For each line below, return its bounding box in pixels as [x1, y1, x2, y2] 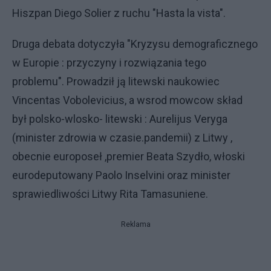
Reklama [120, 220, 151, 229]
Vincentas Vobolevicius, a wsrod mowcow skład [12, 94, 243, 106]
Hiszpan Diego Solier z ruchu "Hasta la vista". [12, 7, 226, 19]
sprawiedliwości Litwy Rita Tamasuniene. [12, 188, 208, 200]
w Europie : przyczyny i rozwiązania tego [12, 56, 206, 69]
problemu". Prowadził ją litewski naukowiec [12, 75, 220, 88]
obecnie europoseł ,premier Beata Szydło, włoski [12, 150, 245, 163]
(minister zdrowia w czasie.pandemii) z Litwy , [12, 131, 232, 144]
